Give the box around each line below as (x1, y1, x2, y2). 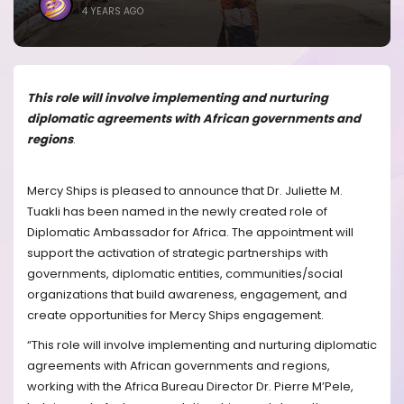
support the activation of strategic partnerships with (27, 243, 328, 262)
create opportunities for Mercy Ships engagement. (27, 306, 324, 324)
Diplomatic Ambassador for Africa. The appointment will (27, 223, 353, 241)
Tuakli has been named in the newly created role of (27, 202, 327, 220)
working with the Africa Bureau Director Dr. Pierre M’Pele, (27, 378, 353, 396)
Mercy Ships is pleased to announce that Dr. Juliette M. (27, 181, 343, 199)
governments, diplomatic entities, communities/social (27, 264, 343, 282)
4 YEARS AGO (82, 5, 143, 18)
